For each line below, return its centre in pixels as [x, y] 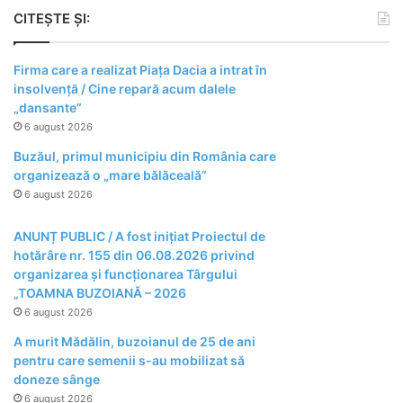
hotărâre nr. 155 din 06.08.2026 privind [134, 255]
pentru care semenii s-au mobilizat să [129, 361]
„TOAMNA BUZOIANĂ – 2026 [100, 293]
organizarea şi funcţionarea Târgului [125, 274]
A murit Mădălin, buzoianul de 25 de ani [134, 342]
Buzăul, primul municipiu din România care [145, 157]
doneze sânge [57, 380]
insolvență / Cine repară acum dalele [125, 89]
